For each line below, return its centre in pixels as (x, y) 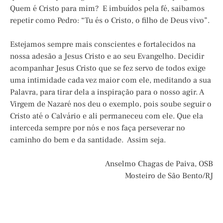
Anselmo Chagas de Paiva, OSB (159, 164)
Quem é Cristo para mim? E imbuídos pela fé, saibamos (107, 9)
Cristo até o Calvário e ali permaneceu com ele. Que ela (107, 116)
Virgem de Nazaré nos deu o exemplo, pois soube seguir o (111, 104)
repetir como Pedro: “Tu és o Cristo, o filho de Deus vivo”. (110, 21)
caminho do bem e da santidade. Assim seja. (88, 140)
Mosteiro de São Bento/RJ (169, 176)
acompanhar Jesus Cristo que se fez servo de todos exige (108, 68)
